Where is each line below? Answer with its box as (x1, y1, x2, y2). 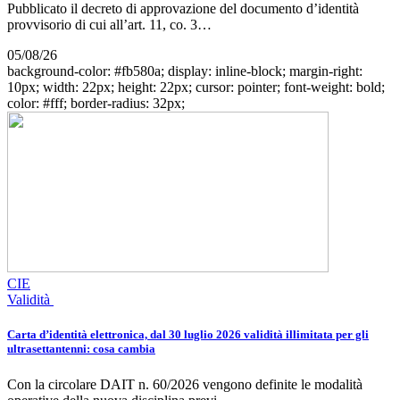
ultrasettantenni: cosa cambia (7, 342, 155, 356)
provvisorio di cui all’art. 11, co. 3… (7, 17, 212, 33)
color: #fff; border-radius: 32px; (7, 96, 185, 112)
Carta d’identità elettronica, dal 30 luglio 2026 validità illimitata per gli (7, 328, 369, 342)
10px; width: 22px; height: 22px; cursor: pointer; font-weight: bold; (7, 79, 385, 96)
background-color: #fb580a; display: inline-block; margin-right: (7, 63, 362, 79)
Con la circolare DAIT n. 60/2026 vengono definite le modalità (7, 376, 362, 392)
